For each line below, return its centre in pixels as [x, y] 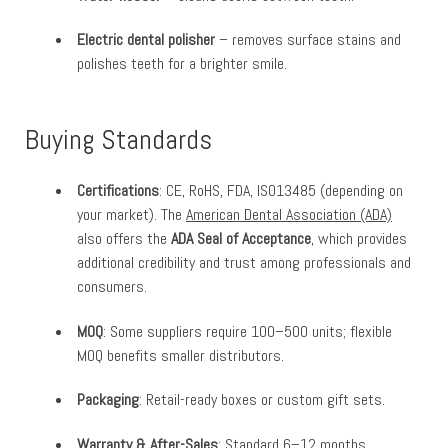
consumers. [112, 286]
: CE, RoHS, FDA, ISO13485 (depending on [281, 190]
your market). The [131, 214]
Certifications [118, 190]
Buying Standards [118, 139]
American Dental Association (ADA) [289, 214]
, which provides [359, 238]
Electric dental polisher [146, 40]
